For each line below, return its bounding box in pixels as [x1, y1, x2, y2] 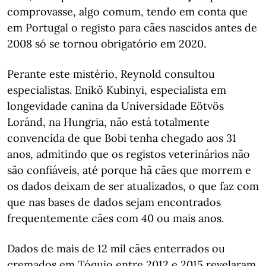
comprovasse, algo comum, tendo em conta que [7, 4, 248, 18]
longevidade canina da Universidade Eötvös [7, 99, 224, 113]
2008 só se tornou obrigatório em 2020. [7, 36, 206, 50]
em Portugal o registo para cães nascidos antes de [7, 20, 257, 34]
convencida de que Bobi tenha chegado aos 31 [7, 131, 236, 145]
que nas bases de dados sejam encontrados [7, 195, 221, 209]
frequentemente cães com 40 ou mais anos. [7, 211, 224, 225]
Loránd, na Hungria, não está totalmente [7, 115, 210, 129]
